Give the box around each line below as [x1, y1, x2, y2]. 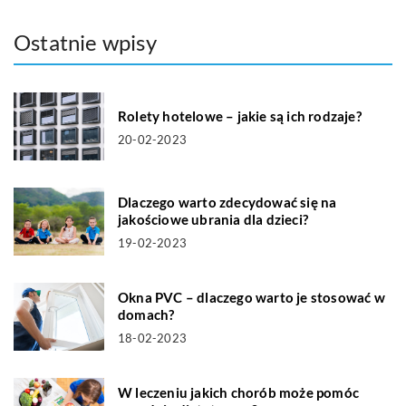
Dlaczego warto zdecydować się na [118, 194, 337, 211]
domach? [118, 306, 175, 324]
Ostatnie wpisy [14, 29, 157, 56]
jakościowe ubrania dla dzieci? [118, 211, 308, 228]
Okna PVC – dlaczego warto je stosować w [118, 289, 385, 306]
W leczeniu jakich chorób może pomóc [118, 384, 359, 401]
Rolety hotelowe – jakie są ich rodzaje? [118, 107, 362, 124]
